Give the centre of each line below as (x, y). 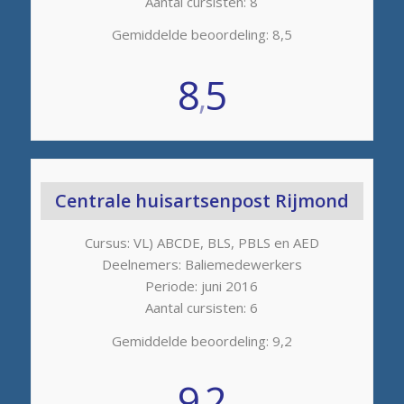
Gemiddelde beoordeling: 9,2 (202, 340)
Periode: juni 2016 (202, 285)
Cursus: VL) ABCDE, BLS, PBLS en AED (202, 242)
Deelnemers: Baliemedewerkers (202, 264)
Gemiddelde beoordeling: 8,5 (202, 35)
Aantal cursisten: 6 (202, 307)
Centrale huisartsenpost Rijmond (202, 201)
